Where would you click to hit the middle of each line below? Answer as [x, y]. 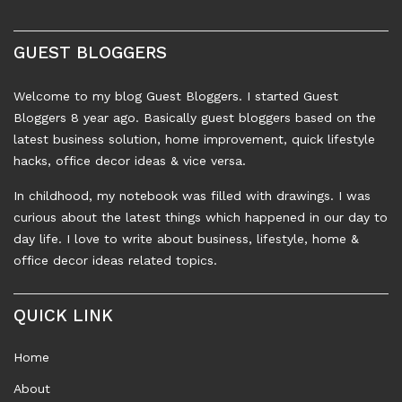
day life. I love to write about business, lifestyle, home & [186, 239]
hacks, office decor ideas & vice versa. [130, 161]
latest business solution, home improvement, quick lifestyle [194, 140]
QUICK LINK [63, 316]
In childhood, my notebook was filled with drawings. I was [192, 196]
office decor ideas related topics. [115, 261]
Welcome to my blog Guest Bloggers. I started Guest [176, 96]
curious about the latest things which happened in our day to [201, 218]
